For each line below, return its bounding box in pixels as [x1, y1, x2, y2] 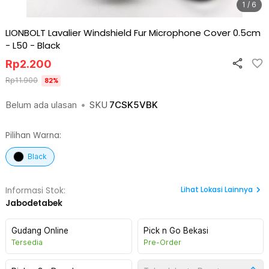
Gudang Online [11, 226, 68, 235]
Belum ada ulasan [5, 99, 77, 110]
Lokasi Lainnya [201, 184, 253, 195]
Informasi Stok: [5, 185, 65, 196]
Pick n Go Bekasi [143, 226, 208, 235]
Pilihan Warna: [5, 130, 61, 141]
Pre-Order [143, 238, 181, 247]
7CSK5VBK [109, 99, 158, 110]
